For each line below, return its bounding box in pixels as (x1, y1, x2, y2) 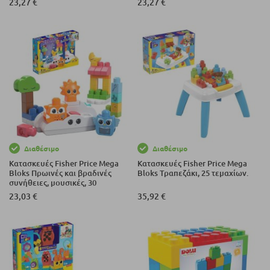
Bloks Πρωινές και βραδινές (9, 169, 111, 178)
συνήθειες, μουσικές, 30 (9, 178, 96, 187)
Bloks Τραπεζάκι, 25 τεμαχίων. (137, 169, 249, 178)
